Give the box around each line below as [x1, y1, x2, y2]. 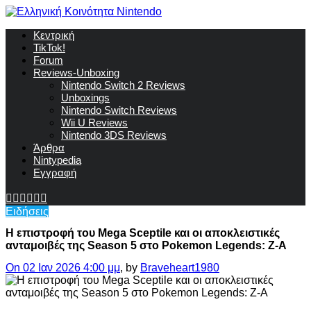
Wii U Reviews [61, 117, 128, 128]
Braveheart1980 [140, 261, 219, 274]
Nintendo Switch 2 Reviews [61, 79, 185, 91]
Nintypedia [33, 154, 81, 166]
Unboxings [61, 92, 110, 103]
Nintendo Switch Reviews [61, 104, 177, 116]
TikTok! [33, 42, 65, 53]
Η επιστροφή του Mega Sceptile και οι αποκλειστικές [6, 227, 280, 239]
